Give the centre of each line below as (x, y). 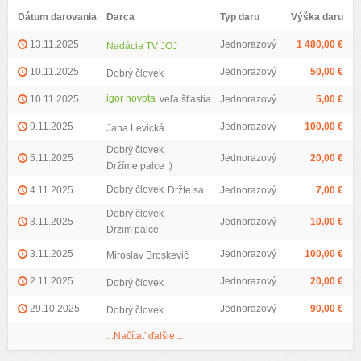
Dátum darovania (57, 17)
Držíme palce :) (139, 166)
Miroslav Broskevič (147, 255)
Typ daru (240, 17)
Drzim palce (133, 230)
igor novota (131, 98)
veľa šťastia (185, 99)
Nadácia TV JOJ (142, 46)
